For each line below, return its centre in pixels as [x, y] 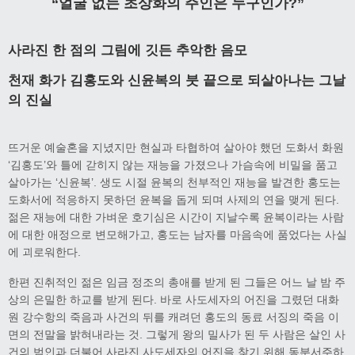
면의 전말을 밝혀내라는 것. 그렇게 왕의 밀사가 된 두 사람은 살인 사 [177, 335]
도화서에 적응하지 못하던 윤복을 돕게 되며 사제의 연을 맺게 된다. [174, 199]
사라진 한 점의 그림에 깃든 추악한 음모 [128, 50]
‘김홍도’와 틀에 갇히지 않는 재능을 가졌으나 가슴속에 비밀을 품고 [173, 164]
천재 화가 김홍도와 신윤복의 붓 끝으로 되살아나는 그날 [177, 81]
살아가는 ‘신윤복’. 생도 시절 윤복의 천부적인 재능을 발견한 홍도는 [174, 182]
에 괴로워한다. [44, 252]
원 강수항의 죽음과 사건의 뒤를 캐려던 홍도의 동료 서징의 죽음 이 [174, 317]
